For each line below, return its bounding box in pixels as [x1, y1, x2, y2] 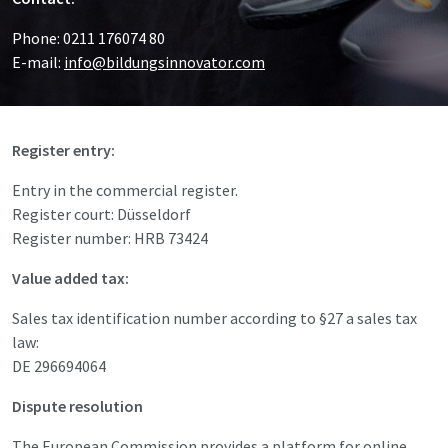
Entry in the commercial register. [12, 180, 238, 200]
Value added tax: [12, 268, 129, 288]
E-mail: [12, 52, 64, 72]
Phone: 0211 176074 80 [12, 28, 165, 48]
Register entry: [12, 140, 115, 160]
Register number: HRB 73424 [12, 228, 208, 248]
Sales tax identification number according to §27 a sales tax [12, 308, 417, 328]
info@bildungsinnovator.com [64, 52, 265, 72]
